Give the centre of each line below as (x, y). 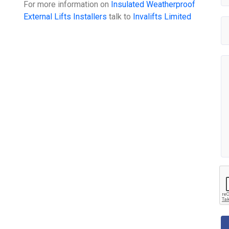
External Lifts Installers (65, 16)
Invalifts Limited (162, 16)
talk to (120, 16)
